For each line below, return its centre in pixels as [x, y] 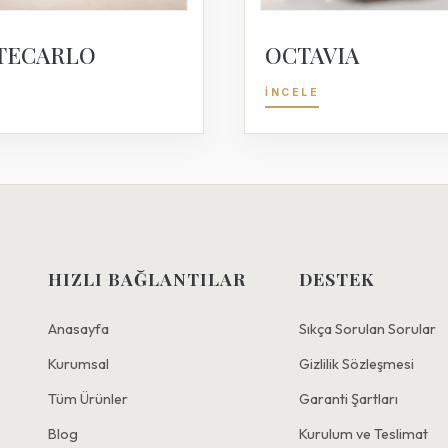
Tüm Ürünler [87, 398]
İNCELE [292, 93]
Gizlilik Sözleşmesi [357, 363]
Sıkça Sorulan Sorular [368, 328]
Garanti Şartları [349, 398]
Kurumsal [78, 363]
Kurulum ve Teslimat [364, 433]
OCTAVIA [312, 55]
